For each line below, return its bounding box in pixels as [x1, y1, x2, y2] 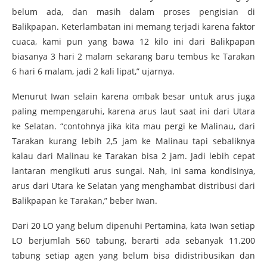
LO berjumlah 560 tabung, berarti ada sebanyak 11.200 [12, 235, 255, 246]
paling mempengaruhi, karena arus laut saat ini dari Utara [12, 105, 255, 117]
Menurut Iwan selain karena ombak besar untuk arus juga [12, 91, 255, 102]
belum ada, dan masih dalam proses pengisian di [12, 6, 255, 17]
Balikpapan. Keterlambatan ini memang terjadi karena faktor [12, 21, 255, 32]
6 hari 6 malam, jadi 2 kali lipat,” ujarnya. [12, 66, 175, 77]
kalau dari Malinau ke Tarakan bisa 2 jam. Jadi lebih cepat [12, 150, 255, 162]
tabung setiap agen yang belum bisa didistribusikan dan [12, 250, 255, 261]
